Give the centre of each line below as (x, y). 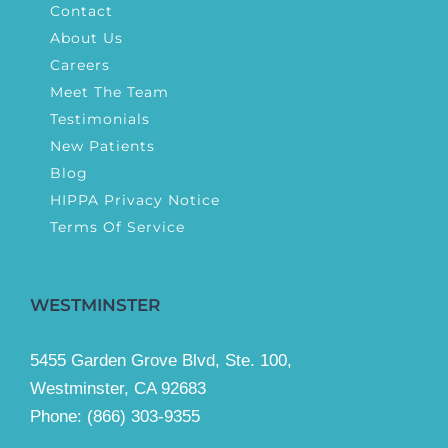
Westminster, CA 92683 (118, 389)
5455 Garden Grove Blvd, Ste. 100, (161, 361)
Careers (80, 65)
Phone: (58, 417)
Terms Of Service (117, 227)
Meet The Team (109, 92)
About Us (86, 38)
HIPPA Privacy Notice (135, 200)
